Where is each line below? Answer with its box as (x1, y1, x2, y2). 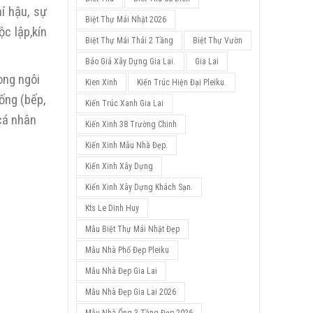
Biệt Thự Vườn (192, 36, 242, 45)
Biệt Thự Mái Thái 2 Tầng (85, 36, 173, 45)
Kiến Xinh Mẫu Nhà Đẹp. (85, 140, 168, 150)
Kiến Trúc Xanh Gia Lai (85, 99, 163, 108)
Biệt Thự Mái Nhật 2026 (85, 15, 166, 24)
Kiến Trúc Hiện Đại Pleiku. (136, 78, 226, 87)
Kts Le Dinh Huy (85, 203, 139, 213)
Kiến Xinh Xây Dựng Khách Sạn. (85, 182, 193, 192)
